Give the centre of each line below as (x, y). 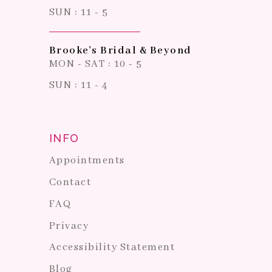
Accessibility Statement (112, 248)
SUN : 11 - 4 (78, 86)
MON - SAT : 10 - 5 (96, 64)
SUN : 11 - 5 (79, 12)
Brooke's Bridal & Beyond (120, 50)
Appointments (87, 161)
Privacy (69, 226)
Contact (70, 183)
